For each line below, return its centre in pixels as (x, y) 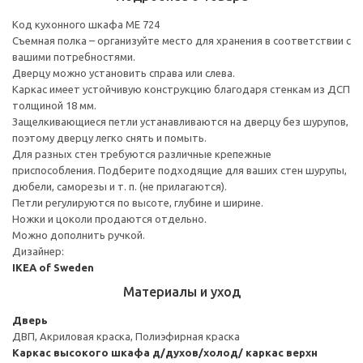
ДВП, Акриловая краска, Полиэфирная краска (126, 336)
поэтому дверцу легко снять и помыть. (109, 137)
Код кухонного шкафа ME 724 (86, 24)
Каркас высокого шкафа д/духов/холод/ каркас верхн (165, 352)
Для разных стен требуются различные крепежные (142, 154)
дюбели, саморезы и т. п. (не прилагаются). (120, 186)
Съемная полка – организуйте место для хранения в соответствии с (181, 40)
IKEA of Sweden (53, 267)
